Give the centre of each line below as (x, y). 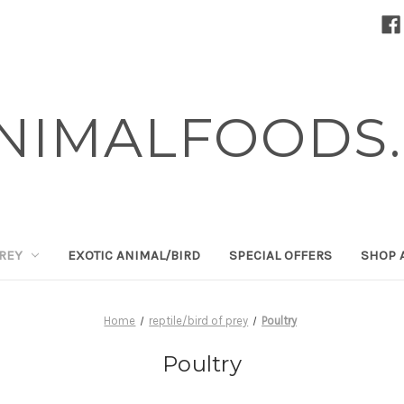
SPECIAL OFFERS (281, 255)
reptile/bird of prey (199, 320)
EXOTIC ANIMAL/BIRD (134, 255)
